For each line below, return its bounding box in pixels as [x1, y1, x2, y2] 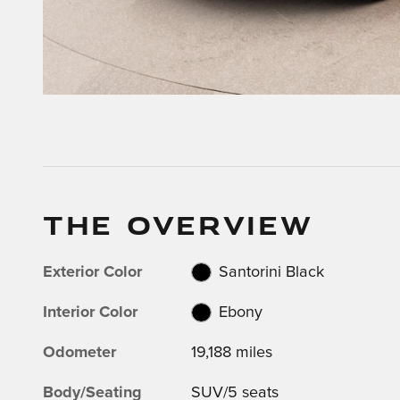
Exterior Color [43, 263, 142, 280]
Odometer [43, 344, 116, 361]
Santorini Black [218, 263, 324, 280]
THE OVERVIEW [43, 204, 313, 243]
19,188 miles [191, 344, 273, 361]
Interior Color [43, 304, 137, 321]
